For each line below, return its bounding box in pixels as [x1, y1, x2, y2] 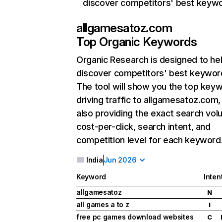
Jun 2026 [103, 156, 137, 164]
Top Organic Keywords [76, 35, 197, 49]
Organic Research [76, 55, 149, 65]
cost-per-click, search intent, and [76, 121, 211, 132]
